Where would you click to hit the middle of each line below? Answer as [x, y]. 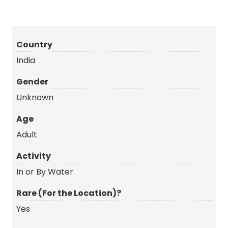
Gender [32, 81]
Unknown [35, 97]
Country [34, 44]
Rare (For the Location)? [69, 193]
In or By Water [45, 172]
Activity [34, 156]
